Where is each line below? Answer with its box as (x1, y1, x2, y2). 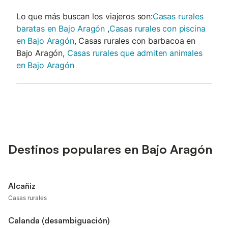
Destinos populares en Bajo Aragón (8, 141, 212, 157)
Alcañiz (8, 181, 36, 191)
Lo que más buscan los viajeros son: (16, 11, 153, 21)
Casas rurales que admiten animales (67, 48, 203, 58)
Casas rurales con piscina (109, 23, 206, 34)
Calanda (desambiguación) (8, 215, 109, 225)
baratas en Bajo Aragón (16, 23, 105, 34)
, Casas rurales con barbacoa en (74, 36, 196, 46)
